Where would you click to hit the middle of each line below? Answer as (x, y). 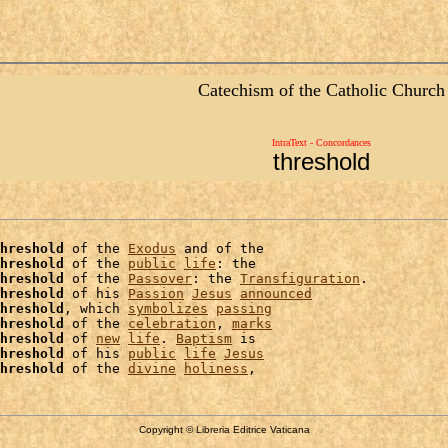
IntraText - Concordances (321, 142)
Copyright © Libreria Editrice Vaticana (224, 429)
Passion (156, 293)
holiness (216, 368)
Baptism (204, 338)
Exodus (152, 248)
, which (96, 308)
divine (152, 368)
